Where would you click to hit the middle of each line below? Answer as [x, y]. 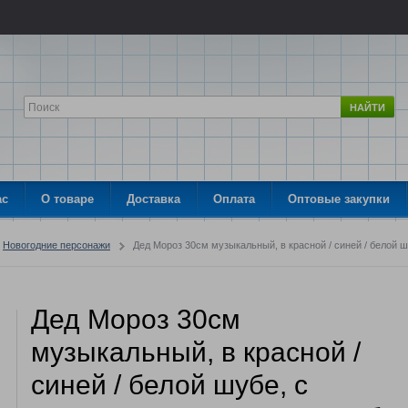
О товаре [67, 199]
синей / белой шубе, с [169, 385]
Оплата [234, 199]
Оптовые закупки [339, 199]
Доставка [153, 199]
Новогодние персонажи [56, 245]
